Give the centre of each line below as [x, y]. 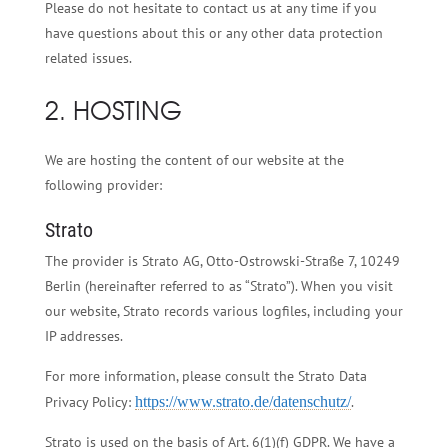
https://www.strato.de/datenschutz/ [242, 401]
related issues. [88, 57]
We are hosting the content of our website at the [194, 159]
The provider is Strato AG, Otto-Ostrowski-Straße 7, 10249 [222, 260]
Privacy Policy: [89, 401]
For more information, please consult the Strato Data [205, 375]
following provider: [103, 184]
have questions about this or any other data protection [213, 32]
